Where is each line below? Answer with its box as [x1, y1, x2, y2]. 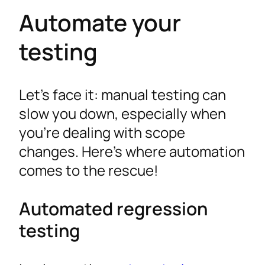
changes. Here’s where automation [19, 141, 245, 161]
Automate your [19, 6, 181, 38]
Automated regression [19, 196, 208, 221]
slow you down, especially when [19, 104, 226, 124]
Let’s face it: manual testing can [19, 85, 226, 105]
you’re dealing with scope [19, 122, 185, 143]
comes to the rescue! [19, 160, 159, 180]
